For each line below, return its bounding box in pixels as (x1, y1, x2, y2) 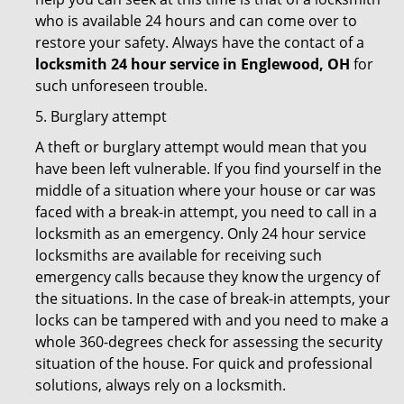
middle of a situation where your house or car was (35, 180, 376, 200)
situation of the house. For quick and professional (35, 353, 372, 373)
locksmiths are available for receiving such (35, 245, 322, 265)
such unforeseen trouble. (35, 76, 207, 96)
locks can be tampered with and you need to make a (35, 310, 389, 330)
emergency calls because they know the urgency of (35, 267, 380, 287)
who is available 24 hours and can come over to (35, 11, 357, 31)
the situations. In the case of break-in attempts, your (35, 289, 390, 308)
